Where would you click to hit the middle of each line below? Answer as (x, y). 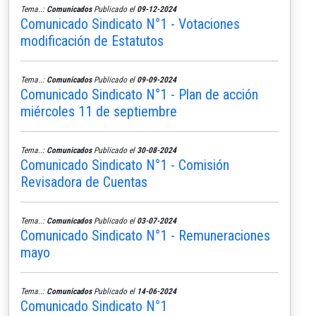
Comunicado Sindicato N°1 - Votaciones (130, 24)
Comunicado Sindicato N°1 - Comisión (125, 165)
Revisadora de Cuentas (84, 182)
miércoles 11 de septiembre (99, 111)
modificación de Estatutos (92, 41)
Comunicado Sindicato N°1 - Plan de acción (139, 94)
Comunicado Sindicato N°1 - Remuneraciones (145, 235)
